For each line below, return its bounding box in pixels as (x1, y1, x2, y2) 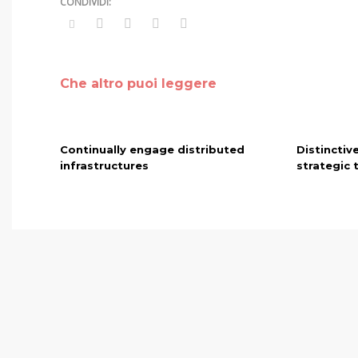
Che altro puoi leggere (60, 76, 217, 91)
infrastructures (60, 159, 149, 172)
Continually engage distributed (60, 143, 245, 156)
